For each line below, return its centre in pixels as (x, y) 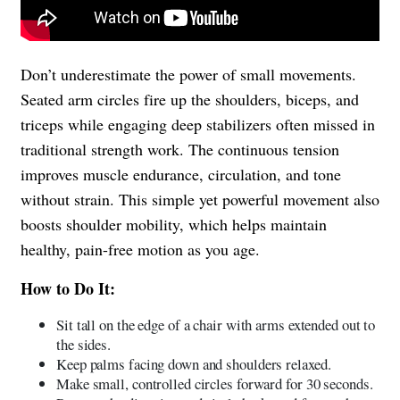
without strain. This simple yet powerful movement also (200, 199)
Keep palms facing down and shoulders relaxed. (194, 363)
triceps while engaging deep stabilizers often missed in (198, 124)
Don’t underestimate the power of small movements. (188, 74)
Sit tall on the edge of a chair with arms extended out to (216, 324)
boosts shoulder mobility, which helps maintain (174, 224)
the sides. (84, 344)
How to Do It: (68, 288)
